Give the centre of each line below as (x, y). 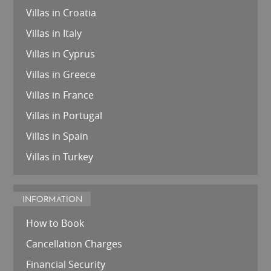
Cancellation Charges (74, 243)
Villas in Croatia (61, 13)
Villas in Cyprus (60, 54)
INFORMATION (52, 199)
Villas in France (60, 95)
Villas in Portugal (64, 116)
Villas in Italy (54, 34)
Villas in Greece (60, 75)
